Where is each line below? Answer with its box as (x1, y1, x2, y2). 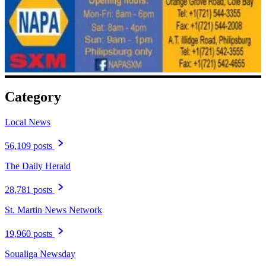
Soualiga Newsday (5, 249, 75, 259)
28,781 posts (5, 185, 52, 195)
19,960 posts (5, 229, 52, 239)
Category (5, 89, 61, 105)
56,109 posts (5, 141, 52, 151)
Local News (5, 117, 50, 128)
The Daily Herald (5, 161, 71, 172)
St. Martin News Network (5, 205, 102, 216)
